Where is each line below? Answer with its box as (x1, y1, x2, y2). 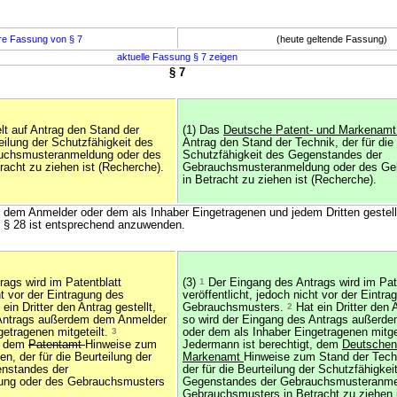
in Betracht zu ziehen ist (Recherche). (183, 174, 377, 186)
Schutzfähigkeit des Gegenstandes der (183, 149, 382, 161)
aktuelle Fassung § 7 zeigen (116, 51, 237, 62)
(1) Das (183, 124, 223, 136)
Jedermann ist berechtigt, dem (183, 339, 342, 351)
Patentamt (28, 339, 85, 351)
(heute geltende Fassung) (276, 34, 387, 44)
